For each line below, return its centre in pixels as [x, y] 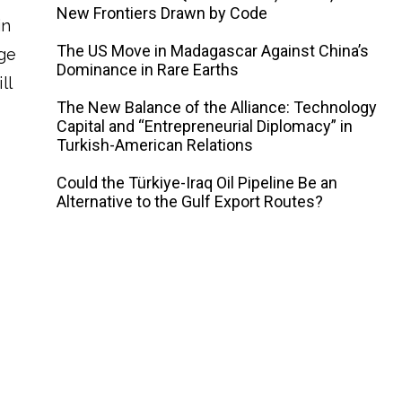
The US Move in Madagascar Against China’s [213, 51]
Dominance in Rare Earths [148, 70]
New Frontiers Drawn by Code [162, 13]
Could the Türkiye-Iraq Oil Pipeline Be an [197, 183]
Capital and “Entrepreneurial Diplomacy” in [205, 126]
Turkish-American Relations [155, 145]
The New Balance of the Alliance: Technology [217, 107]
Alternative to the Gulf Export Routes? [190, 201]
